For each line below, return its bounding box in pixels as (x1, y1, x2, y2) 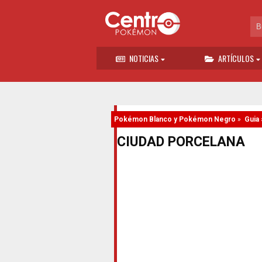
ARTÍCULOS (216, 52, 256, 64)
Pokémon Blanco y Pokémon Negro (113, 115, 236, 123)
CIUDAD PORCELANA (116, 134, 245, 150)
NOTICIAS (127, 52, 160, 64)
